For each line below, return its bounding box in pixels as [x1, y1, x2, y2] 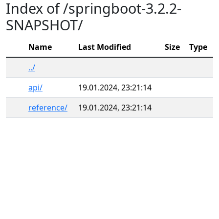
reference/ [28, 102, 67, 113]
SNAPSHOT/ [6, 15, 83, 34]
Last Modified [78, 42, 131, 52]
